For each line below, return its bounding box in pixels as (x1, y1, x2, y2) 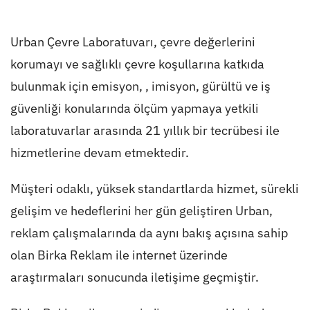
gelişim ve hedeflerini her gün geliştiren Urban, (10, 202, 273, 219)
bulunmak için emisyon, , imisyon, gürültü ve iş (10, 77, 271, 94)
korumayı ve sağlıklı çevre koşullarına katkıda (10, 55, 264, 72)
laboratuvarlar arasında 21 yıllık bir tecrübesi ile (10, 122, 280, 138)
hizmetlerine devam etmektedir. (10, 144, 189, 161)
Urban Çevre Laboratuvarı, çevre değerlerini (10, 33, 255, 50)
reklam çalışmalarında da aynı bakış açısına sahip (10, 224, 288, 241)
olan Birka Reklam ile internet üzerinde (10, 246, 228, 263)
